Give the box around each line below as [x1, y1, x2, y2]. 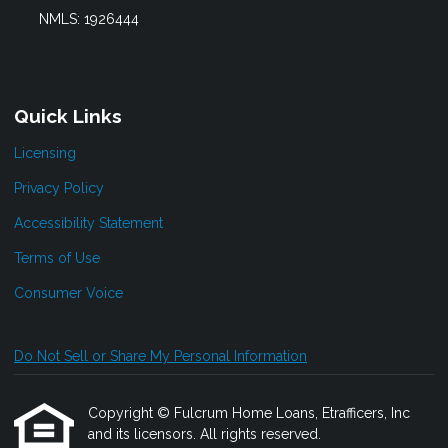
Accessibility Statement [14, 215, 163, 232]
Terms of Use [14, 250, 100, 267]
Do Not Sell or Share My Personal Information [14, 348, 307, 365]
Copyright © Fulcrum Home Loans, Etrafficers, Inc [88, 405, 410, 422]
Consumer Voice [14, 285, 123, 302]
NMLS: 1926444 [38, 11, 139, 28]
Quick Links [14, 105, 122, 128]
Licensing [14, 145, 76, 162]
